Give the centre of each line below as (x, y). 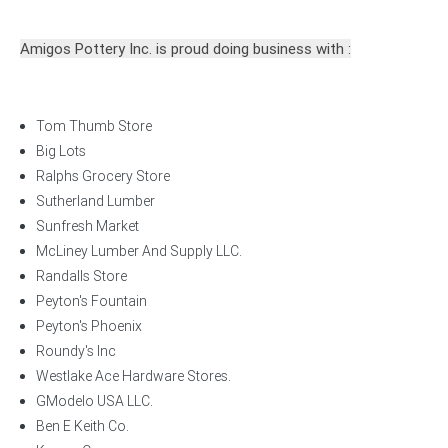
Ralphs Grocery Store (103, 176)
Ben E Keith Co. (82, 426)
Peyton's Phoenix (89, 326)
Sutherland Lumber (95, 201)
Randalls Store (81, 276)
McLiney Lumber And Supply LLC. (139, 251)
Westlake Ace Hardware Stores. (133, 376)
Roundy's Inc (76, 351)
